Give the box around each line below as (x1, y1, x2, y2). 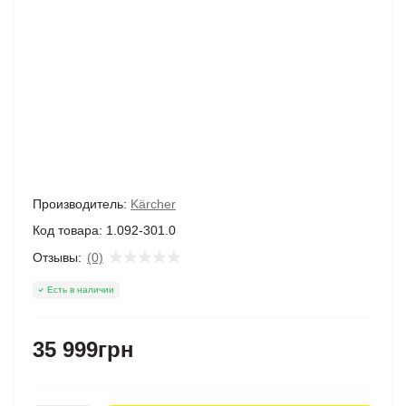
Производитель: (33, 197, 127, 211)
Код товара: (33, 223, 102, 237)
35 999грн (33, 337, 134, 362)
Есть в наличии (47, 285, 114, 295)
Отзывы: (33, 249, 82, 265)
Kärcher (130, 197, 176, 211)
